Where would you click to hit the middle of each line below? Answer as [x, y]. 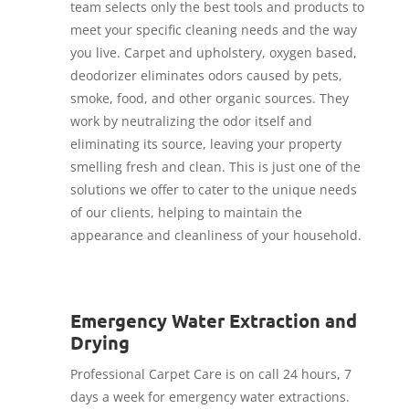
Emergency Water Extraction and [213, 321]
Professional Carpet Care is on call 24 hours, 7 [210, 374]
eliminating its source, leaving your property [205, 144]
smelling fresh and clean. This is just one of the [215, 167]
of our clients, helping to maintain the [186, 213]
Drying [100, 343]
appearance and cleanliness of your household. [215, 236]
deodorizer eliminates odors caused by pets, [206, 76]
